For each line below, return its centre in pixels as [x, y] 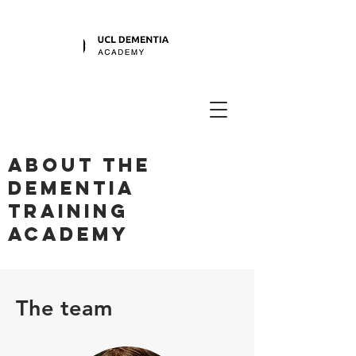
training [68, 211]
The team [64, 308]
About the [79, 164]
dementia [71, 188]
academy [69, 234]
